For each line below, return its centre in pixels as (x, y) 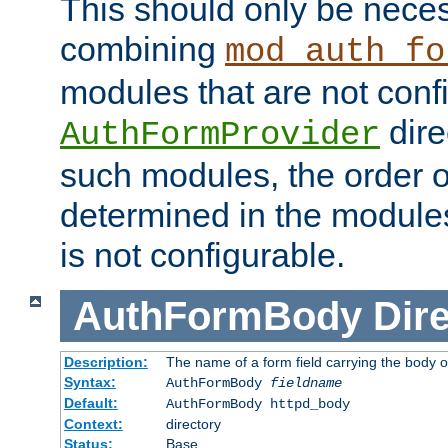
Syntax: (89, 382)
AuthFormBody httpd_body (257, 404)
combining (142, 48)
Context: (93, 424)
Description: (105, 362)
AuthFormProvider (220, 134)
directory (193, 424)
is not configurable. (202, 254)
